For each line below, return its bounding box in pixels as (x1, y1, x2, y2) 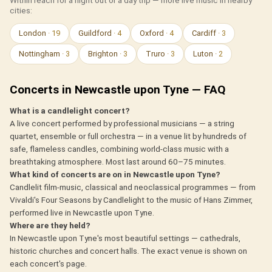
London (19, 29, 48, 38)
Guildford (78, 29, 114, 38)
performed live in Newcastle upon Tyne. (10, 208, 154, 218)
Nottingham (19, 49, 62, 59)
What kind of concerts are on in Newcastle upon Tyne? (10, 169, 220, 180)
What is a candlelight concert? (10, 106, 130, 116)
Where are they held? (10, 220, 90, 231)
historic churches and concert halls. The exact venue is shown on (10, 246, 247, 256)
